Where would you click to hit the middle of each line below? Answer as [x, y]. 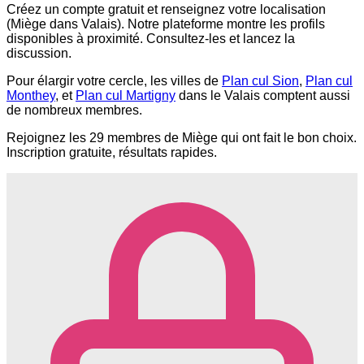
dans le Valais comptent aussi [263, 96]
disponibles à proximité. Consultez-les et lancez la [151, 39]
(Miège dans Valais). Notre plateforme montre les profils [166, 24]
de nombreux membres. [74, 110]
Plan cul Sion [260, 81]
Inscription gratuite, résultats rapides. [112, 153]
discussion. [39, 54]
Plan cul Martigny [126, 96]
